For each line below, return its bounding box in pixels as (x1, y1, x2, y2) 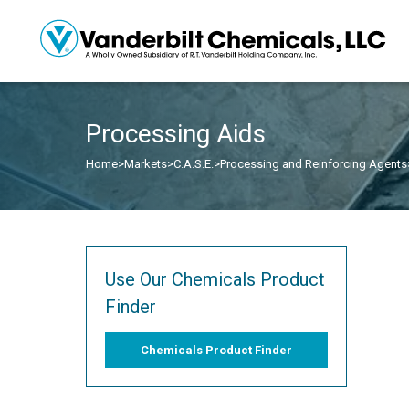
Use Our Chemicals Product (105, 268, 325, 290)
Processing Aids (86, 119, 266, 149)
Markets (124, 157, 167, 171)
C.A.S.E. (173, 157, 214, 171)
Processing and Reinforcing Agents (220, 157, 407, 171)
